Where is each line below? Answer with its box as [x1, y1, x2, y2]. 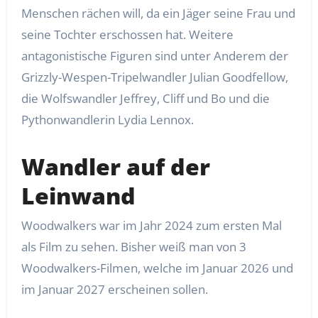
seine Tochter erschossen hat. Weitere [21, 26, 234, 43]
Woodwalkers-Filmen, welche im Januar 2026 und [21, 259, 293, 276]
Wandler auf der [21, 151, 210, 182]
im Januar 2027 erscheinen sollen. [21, 280, 208, 297]
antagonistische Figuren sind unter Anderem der [21, 48, 288, 65]
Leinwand [21, 180, 136, 212]
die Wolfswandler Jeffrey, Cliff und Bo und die [21, 90, 270, 107]
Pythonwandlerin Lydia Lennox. [21, 111, 194, 128]
